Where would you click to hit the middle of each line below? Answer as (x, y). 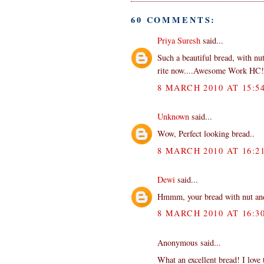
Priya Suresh (179, 41)
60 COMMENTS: (174, 20)
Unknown (173, 117)
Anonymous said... (189, 243)
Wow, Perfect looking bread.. (206, 134)
